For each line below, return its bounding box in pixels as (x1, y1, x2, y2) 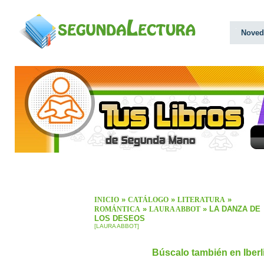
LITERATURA (177, 196, 225, 204)
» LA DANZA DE (200, 204, 260, 214)
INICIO (94, 196, 119, 204)
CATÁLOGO (128, 196, 169, 204)
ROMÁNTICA (94, 205, 140, 214)
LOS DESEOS (94, 214, 145, 223)
